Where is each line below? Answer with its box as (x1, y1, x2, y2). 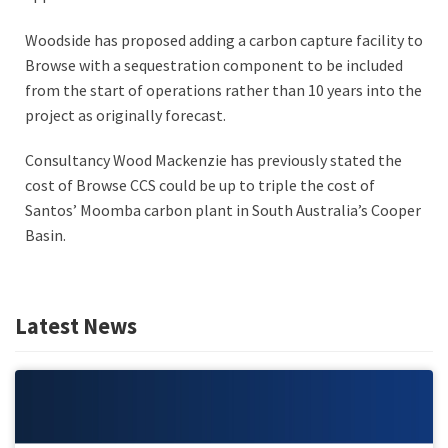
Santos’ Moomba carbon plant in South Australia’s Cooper (25, 200, 421, 221)
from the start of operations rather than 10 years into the (25, 79, 422, 100)
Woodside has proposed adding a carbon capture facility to (25, 29, 423, 50)
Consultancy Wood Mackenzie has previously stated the (25, 150, 402, 171)
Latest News (15, 312, 137, 341)
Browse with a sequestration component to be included (25, 54, 403, 75)
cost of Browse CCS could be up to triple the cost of (25, 175, 375, 196)
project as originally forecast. (25, 104, 226, 125)
